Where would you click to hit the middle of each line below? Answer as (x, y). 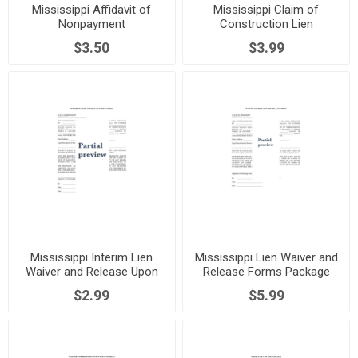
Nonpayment (91, 24)
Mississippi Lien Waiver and (266, 257)
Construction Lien (266, 24)
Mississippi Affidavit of (92, 9)
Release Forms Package (266, 271)
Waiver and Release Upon (91, 271)
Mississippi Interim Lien (92, 257)
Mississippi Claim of (267, 9)
